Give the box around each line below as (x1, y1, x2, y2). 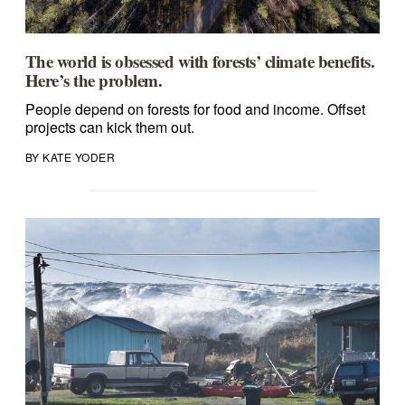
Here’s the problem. (24, 68, 163, 93)
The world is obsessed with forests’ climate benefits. (24, 49, 375, 74)
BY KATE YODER (24, 149, 116, 165)
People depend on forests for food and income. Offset (24, 99, 365, 120)
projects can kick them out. (24, 117, 194, 138)
